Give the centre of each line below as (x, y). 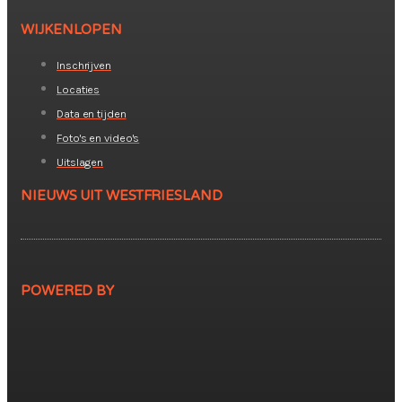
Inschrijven (84, 66)
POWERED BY (67, 291)
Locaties (79, 90)
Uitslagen (80, 162)
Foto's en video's (98, 138)
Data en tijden (92, 114)
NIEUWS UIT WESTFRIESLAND (122, 196)
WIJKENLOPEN (71, 30)
